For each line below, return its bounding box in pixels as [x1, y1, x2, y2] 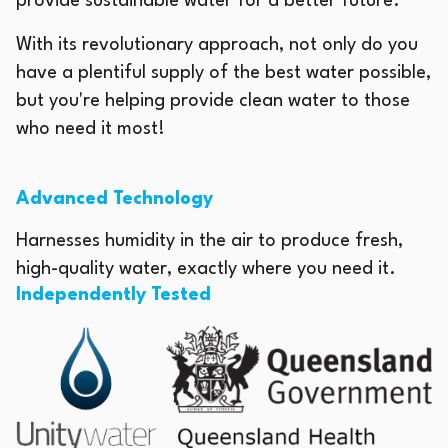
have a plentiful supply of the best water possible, [16, 63, 431, 82]
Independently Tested [16, 285, 216, 304]
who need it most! [16, 119, 165, 138]
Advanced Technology [16, 189, 213, 208]
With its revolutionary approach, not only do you [16, 35, 418, 54]
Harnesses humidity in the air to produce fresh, [16, 231, 403, 250]
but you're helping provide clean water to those [16, 91, 410, 110]
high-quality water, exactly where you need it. [16, 259, 396, 278]
